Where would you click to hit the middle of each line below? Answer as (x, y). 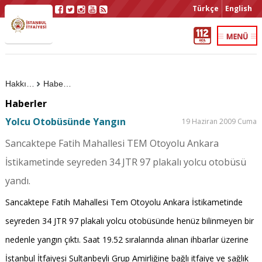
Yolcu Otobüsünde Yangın (65, 122)
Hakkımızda (30, 84)
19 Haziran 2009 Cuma (220, 121)
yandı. (18, 181)
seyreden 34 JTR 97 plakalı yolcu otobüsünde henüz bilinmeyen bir (129, 221)
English (239, 8)
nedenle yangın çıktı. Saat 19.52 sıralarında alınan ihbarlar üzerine (127, 239)
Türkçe (206, 8)
